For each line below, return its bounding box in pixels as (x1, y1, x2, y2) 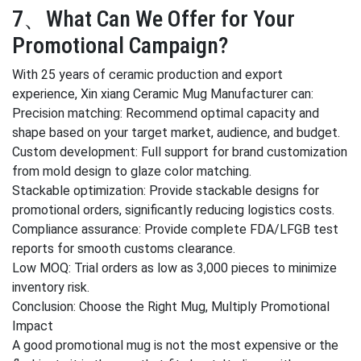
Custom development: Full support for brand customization (12, 144, 347, 160)
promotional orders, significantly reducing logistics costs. (12, 202, 334, 218)
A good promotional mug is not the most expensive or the (12, 338, 338, 353)
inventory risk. (12, 280, 89, 295)
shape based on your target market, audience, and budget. (12, 125, 340, 140)
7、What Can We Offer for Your (12, 6, 295, 32)
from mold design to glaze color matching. (12, 164, 251, 179)
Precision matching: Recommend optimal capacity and (12, 106, 319, 121)
